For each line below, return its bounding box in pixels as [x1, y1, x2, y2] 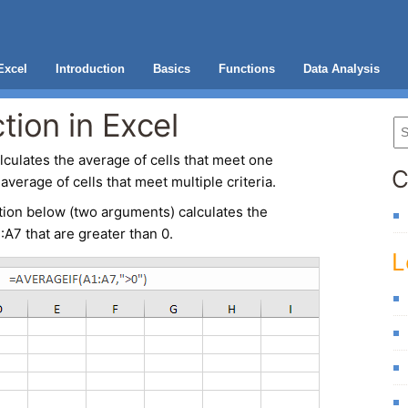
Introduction [55, 62, 125, 76]
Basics [152, 62, 190, 76]
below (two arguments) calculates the [22, 203, 268, 220]
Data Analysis [302, 62, 380, 76]
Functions [218, 62, 275, 76]
